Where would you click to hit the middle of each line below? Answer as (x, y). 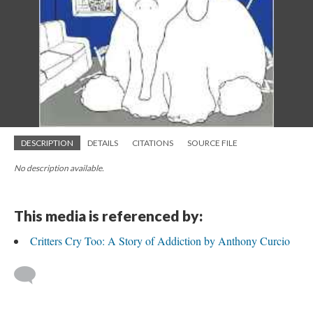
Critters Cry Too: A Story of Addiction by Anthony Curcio (160, 241)
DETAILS (103, 143)
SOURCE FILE (212, 143)
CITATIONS (153, 143)
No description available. (59, 168)
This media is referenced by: (108, 216)
